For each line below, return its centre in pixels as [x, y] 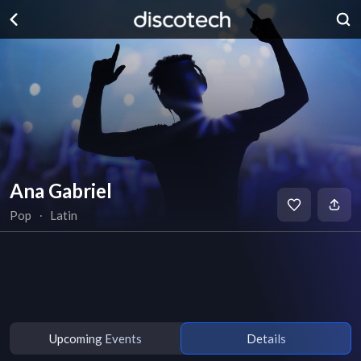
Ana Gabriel [61, 191]
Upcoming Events [95, 338]
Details [266, 338]
